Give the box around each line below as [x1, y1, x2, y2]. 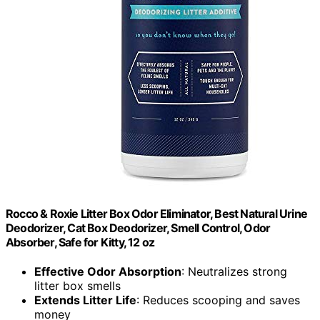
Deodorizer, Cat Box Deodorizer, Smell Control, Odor [6, 220, 271, 235]
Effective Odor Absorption [34, 264, 181, 279]
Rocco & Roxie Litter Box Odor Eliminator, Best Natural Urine [6, 206, 308, 221]
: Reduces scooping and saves [136, 293, 300, 308]
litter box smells [34, 279, 121, 294]
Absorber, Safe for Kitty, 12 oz [6, 234, 155, 249]
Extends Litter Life [34, 293, 136, 308]
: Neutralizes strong [181, 264, 287, 279]
